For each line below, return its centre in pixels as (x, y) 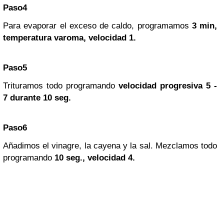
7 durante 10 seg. (37, 98)
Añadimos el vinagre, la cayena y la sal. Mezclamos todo (110, 146)
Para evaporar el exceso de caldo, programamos (97, 26)
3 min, (204, 26)
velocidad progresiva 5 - (168, 86)
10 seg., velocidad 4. (95, 158)
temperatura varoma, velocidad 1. (69, 38)
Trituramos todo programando (61, 86)
